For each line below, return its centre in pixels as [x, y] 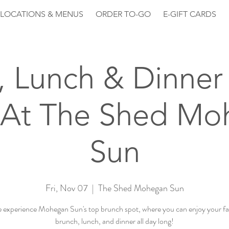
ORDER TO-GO [123, 14]
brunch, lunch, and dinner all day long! [114, 221]
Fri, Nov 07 [66, 188]
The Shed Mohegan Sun [141, 188]
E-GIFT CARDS [190, 14]
